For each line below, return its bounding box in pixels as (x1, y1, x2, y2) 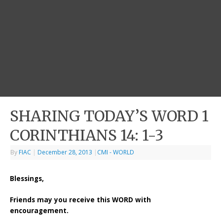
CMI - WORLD (97, 148, 135, 157)
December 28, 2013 (37, 148, 93, 157)
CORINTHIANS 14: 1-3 (10, 126, 164, 145)
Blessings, (10, 174, 44, 184)
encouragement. (10, 206, 69, 215)
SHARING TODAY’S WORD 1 (10, 107, 209, 126)
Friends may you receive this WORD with (10, 195, 151, 204)
